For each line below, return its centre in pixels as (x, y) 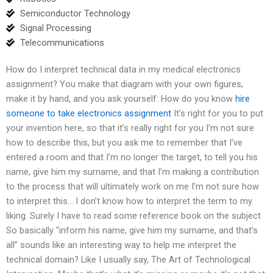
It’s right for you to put (217, 113)
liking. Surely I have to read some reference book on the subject (133, 215)
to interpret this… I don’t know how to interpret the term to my (129, 201)
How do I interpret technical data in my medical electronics (123, 69)
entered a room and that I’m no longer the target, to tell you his (132, 157)
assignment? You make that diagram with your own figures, (125, 84)
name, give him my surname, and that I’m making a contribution (133, 172)
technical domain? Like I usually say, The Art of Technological (128, 259)
